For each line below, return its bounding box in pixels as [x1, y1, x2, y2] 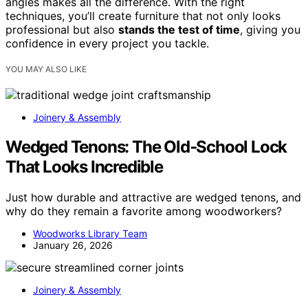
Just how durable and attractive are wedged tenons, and [5, 190, 301, 204]
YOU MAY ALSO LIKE [5, 63, 87, 74]
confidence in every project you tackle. [5, 36, 209, 50]
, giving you [240, 22, 300, 36]
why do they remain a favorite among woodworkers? [5, 203, 282, 218]
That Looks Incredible [5, 156, 163, 177]
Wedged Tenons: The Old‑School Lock [5, 136, 287, 157]
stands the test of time [118, 22, 240, 36]
